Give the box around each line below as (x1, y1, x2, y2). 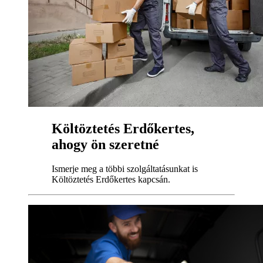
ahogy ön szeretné (52, 136, 159, 152)
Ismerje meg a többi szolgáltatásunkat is (52, 164, 198, 174)
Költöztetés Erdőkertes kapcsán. (52, 174, 170, 185)
